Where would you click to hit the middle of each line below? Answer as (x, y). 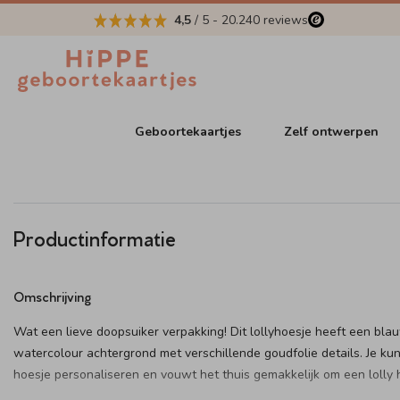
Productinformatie (95, 237)
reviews (284, 20)
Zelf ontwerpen (332, 131)
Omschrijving (52, 296)
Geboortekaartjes (188, 131)
